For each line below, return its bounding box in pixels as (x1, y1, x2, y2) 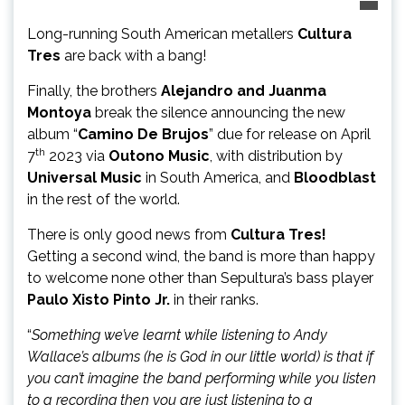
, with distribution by (210, 146, 343, 165)
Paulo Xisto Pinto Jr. (27, 290, 174, 308)
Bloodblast (294, 168, 376, 186)
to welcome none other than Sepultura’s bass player (27, 268, 373, 287)
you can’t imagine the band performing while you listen (27, 369, 376, 387)
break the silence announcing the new (91, 103, 345, 121)
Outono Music (108, 146, 210, 165)
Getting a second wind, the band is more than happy (27, 247, 375, 265)
